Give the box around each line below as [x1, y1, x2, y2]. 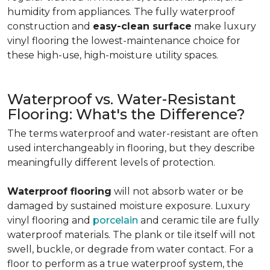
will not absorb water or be [111, 186, 243, 197]
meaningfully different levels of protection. [7, 157, 215, 168]
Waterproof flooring [7, 186, 111, 197]
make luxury [192, 20, 256, 32]
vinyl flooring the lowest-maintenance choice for [7, 35, 240, 46]
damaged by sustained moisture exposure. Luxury [7, 200, 250, 212]
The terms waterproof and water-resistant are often [7, 128, 258, 139]
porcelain [93, 215, 138, 226]
